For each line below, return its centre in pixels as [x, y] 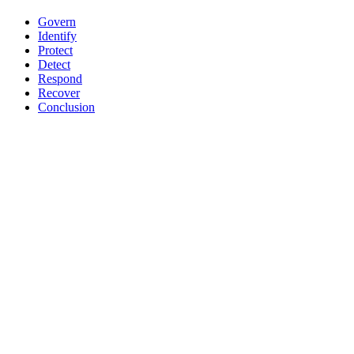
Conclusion [66, 107]
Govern [57, 21]
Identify [57, 36]
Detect [54, 64]
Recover [59, 92]
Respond [60, 78]
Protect [55, 50]
